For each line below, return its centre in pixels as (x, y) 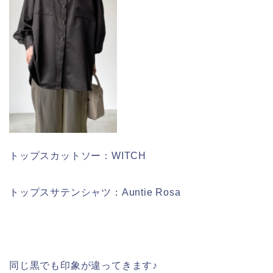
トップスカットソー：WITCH (78, 156)
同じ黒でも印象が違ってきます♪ (83, 266)
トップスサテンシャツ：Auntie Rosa (95, 193)
